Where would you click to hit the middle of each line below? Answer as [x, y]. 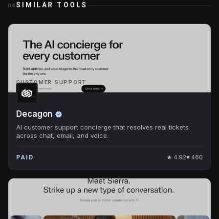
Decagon [34, 114]
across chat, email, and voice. [62, 135]
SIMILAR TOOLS [52, 5]
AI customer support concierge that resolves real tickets [102, 127]
